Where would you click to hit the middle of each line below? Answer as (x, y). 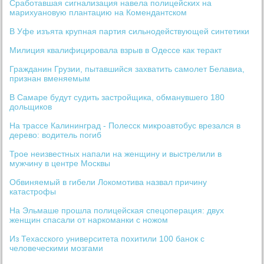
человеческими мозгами (57, 248)
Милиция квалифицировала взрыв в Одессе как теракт (116, 50)
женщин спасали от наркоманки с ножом (89, 220)
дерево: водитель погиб (56, 135)
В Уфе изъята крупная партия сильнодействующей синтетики (130, 32)
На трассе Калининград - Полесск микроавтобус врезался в (125, 126)
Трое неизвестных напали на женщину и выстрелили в (116, 154)
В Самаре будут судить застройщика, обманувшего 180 (117, 98)
